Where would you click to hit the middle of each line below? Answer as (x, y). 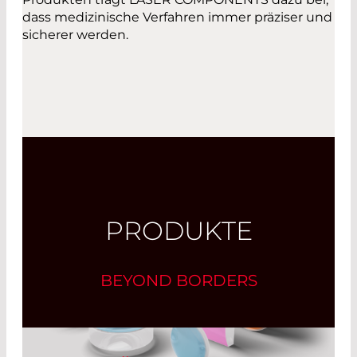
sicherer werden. (75, 35)
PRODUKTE (178, 230)
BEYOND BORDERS (178, 280)
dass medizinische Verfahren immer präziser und (177, 18)
